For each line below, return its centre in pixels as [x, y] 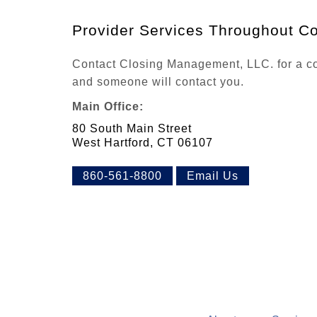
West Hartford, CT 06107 [143, 143]
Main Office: [108, 107]
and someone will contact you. [158, 82]
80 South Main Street [132, 129]
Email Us [213, 176]
